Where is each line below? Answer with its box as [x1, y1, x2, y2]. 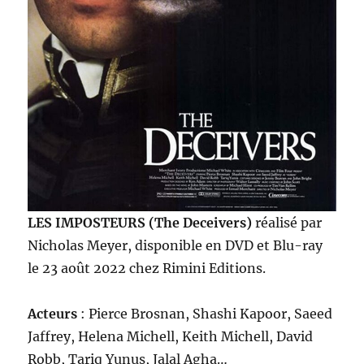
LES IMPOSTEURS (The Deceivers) [28, 214, 256, 232]
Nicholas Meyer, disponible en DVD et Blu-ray [28, 237, 323, 254]
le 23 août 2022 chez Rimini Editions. [28, 260, 266, 277]
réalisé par [255, 214, 323, 232]
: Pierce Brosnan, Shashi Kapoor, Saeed [77, 305, 333, 323]
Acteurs [28, 305, 78, 323]
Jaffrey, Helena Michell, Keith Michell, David [28, 328, 314, 345]
